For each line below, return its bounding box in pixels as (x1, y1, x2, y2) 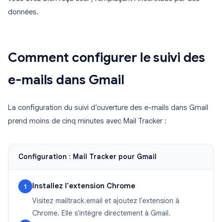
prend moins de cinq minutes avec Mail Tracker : (8, 116, 166, 126)
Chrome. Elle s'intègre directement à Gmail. (32, 209, 170, 218)
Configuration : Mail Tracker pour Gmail (18, 152, 157, 162)
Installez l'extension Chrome (32, 181, 135, 191)
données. (8, 7, 39, 17)
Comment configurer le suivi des (8, 50, 205, 66)
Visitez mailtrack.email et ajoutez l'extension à (32, 196, 179, 206)
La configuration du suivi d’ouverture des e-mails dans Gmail (8, 103, 208, 112)
